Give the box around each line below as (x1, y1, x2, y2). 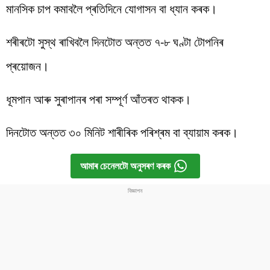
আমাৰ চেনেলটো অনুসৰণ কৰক (80, 159, 171, 173)
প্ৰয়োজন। (6, 57, 49, 74)
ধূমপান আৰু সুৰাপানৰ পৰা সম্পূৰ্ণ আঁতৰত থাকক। (6, 90, 191, 107)
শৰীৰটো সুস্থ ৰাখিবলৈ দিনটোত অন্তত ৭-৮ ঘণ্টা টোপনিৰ (6, 33, 224, 50)
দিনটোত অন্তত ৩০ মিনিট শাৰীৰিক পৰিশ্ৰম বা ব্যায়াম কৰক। (6, 124, 238, 140)
